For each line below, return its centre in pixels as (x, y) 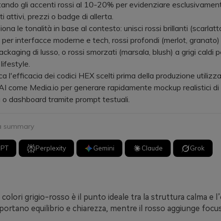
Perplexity (51, 148)
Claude (152, 148)
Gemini (104, 148)
